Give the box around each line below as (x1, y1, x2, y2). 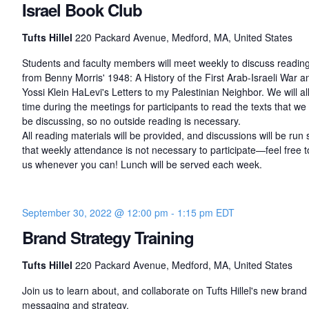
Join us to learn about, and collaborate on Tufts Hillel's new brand (21, 283, 307, 297)
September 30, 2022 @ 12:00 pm (21, 206, 168, 219)
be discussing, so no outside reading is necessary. (21, 114, 241, 128)
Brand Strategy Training (21, 226, 194, 249)
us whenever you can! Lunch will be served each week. (21, 157, 262, 171)
